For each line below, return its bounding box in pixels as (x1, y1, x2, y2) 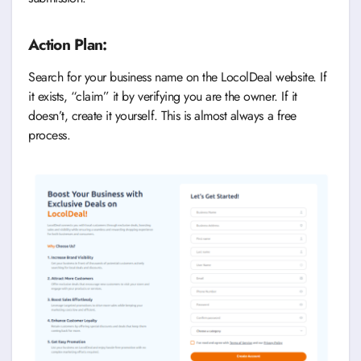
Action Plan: (28, 33, 112, 56)
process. (28, 126, 71, 145)
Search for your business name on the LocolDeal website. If (28, 68, 327, 87)
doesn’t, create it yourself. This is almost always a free (28, 106, 297, 126)
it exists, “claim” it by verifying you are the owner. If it (28, 87, 297, 106)
